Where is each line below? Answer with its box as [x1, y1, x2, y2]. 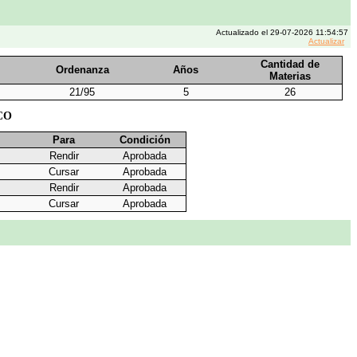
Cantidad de [260, 58, 320, 70]
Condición [119, 134, 171, 147]
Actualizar [308, 37, 344, 45]
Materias [269, 70, 311, 82]
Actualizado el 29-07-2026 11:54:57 [216, 28, 348, 37]
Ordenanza [55, 64, 109, 76]
